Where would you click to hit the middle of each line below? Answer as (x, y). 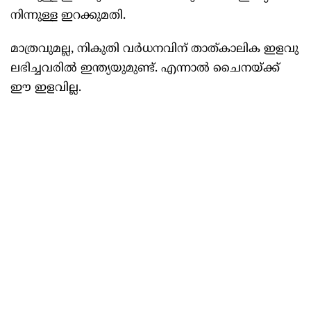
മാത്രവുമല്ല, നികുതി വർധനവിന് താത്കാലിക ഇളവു (154, 50)
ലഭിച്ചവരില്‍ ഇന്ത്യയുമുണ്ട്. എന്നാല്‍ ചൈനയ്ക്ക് (145, 69)
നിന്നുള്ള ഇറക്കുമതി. (68, 16)
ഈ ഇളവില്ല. (46, 89)
